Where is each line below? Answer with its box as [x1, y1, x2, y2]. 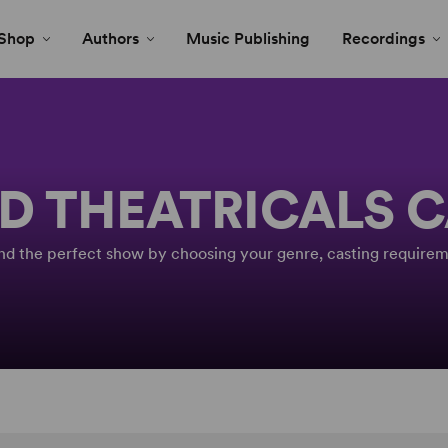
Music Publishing [186, 29, 310, 48]
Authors [82, 29, 139, 48]
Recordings [342, 29, 425, 48]
